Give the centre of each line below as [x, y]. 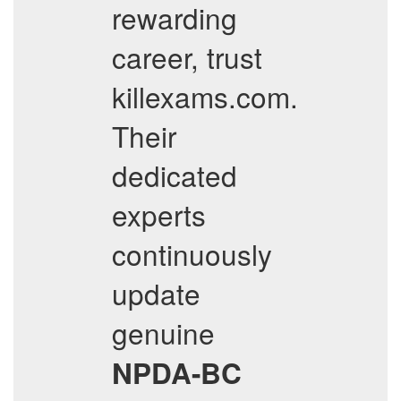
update [156, 293]
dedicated [175, 175]
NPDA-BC [177, 373]
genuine [163, 333]
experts [159, 214]
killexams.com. [205, 96]
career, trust [187, 57]
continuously [192, 254]
